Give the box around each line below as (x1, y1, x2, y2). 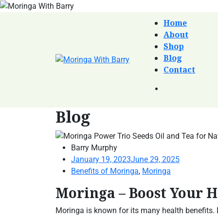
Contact (163, 64, 195, 75)
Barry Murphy (71, 143, 117, 152)
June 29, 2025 (131, 154, 180, 164)
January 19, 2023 (71, 154, 131, 164)
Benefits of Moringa (71, 166, 139, 176)
